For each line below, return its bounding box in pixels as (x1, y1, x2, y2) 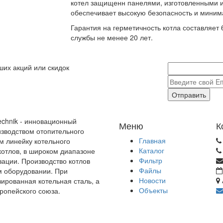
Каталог (139, 145, 164, 156)
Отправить (171, 90, 206, 100)
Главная (139, 135, 166, 146)
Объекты (139, 185, 168, 196)
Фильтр (139, 155, 162, 166)
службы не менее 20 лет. (70, 32, 153, 43)
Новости (139, 175, 166, 186)
